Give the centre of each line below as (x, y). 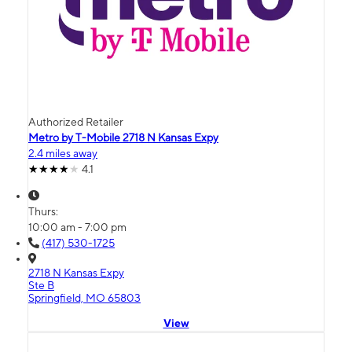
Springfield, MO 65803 (84, 298)
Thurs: (44, 212)
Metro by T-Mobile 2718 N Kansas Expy (123, 138)
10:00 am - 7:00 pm (77, 227)
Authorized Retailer (76, 122)
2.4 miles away (63, 154)
